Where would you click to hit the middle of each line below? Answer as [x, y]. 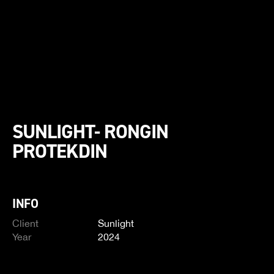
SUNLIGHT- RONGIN [90, 131]
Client [25, 223]
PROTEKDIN [60, 151]
